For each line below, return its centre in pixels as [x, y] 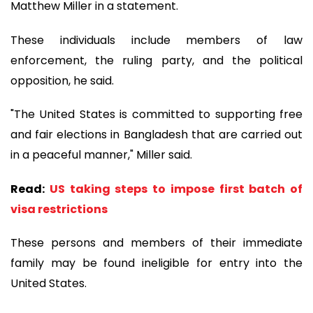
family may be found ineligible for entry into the [156, 263]
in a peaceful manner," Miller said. [101, 155]
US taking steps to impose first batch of [176, 189]
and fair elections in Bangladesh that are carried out [156, 135]
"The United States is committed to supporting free [156, 115]
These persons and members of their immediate [156, 243]
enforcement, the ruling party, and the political [156, 60]
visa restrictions [59, 209]
